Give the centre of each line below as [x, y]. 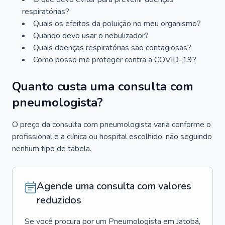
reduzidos [59, 200]
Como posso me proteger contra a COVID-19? [115, 60]
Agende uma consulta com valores [114, 186]
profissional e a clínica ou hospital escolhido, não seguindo [112, 137]
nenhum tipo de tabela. [52, 149]
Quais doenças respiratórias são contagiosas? [112, 48]
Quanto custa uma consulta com [103, 86]
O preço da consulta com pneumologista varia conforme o [111, 125]
